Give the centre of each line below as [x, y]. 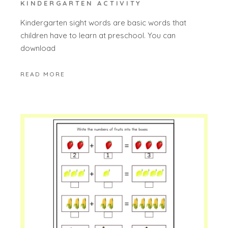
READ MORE [43, 74]
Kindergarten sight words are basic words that [104, 23]
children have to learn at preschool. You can [98, 36]
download [38, 48]
